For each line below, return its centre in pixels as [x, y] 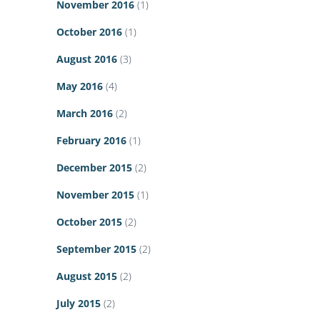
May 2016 [80, 86]
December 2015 [94, 168]
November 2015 [95, 195]
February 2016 [91, 141]
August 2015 [87, 276]
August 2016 [87, 59]
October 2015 [89, 222]
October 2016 [89, 32]
